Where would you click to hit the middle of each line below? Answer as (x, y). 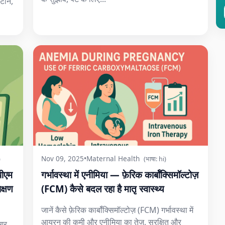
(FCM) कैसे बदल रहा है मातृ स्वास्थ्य (103, 189)
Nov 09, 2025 (63, 158)
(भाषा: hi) (155, 158)
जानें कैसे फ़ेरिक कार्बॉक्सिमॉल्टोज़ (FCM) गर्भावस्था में (117, 210)
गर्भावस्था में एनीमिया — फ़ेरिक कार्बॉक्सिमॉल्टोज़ (120, 175)
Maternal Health (113, 158)
